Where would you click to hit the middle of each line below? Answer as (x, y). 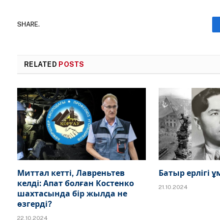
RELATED (41, 64)
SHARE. (28, 25)
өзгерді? (35, 204)
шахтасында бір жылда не (72, 194)
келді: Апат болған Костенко (76, 184)
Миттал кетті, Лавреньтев (71, 173)
